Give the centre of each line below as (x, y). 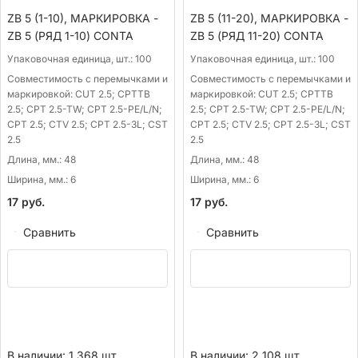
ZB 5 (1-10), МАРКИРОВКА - (83, 18)
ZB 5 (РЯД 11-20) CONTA (257, 36)
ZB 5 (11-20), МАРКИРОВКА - (269, 18)
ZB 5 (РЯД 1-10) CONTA (70, 36)
